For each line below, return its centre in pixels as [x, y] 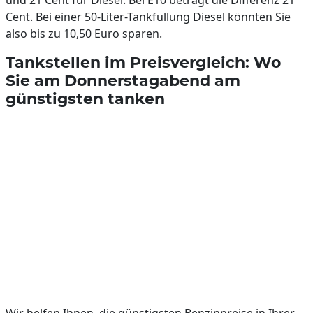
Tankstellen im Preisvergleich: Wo [143, 62]
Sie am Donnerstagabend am [123, 80]
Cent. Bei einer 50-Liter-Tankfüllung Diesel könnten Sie [148, 17]
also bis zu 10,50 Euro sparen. [84, 34]
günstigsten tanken [85, 99]
